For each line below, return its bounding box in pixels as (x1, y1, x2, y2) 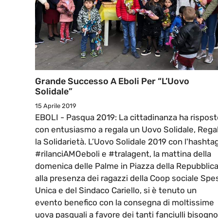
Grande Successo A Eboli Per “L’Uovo (35, 76, 189, 87)
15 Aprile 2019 (35, 102, 76, 110)
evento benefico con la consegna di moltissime (35, 198, 214, 208)
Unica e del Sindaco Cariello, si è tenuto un (35, 185, 197, 196)
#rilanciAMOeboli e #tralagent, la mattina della (35, 149, 211, 159)
